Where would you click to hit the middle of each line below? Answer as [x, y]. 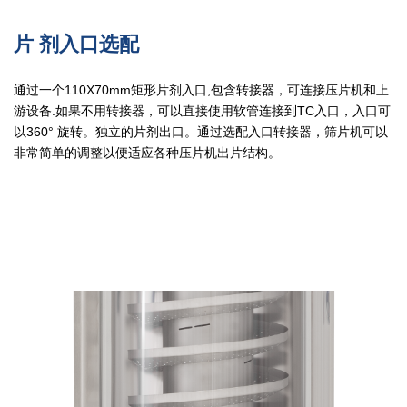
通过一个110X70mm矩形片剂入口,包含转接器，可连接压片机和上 [201, 90]
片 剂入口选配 [76, 45]
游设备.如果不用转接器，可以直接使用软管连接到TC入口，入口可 [202, 111]
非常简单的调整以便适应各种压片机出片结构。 [147, 153]
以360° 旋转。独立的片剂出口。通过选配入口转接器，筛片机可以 [201, 132]
